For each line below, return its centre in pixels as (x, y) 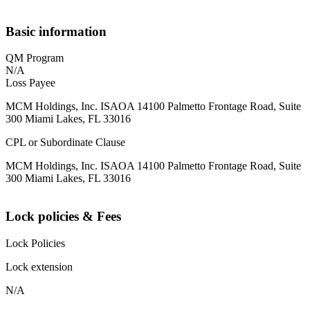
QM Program (35, 58)
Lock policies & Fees (63, 217)
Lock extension (39, 266)
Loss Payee (30, 83)
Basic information (56, 31)
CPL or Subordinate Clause (65, 143)
